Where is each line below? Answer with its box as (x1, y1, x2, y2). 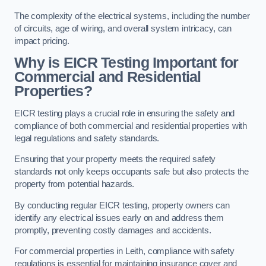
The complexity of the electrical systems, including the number (14, 11, 250, 21)
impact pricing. (14, 36, 69, 46)
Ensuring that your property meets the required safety (14, 154, 216, 164)
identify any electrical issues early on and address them (14, 213, 224, 223)
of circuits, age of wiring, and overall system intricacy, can (14, 23, 232, 33)
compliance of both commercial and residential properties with (14, 121, 248, 131)
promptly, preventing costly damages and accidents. (14, 225, 211, 235)
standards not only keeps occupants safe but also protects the (14, 167, 249, 177)
